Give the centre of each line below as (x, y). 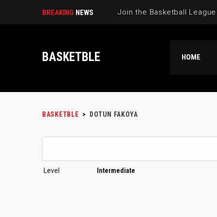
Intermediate (116, 170)
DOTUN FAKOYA (114, 114)
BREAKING (58, 13)
